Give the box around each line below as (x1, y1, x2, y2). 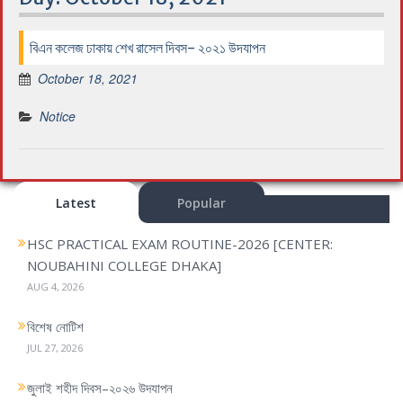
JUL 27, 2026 (27, 340, 83, 354)
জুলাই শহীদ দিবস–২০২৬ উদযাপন (27, 378, 173, 397)
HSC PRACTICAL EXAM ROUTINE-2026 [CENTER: (27, 234, 333, 253)
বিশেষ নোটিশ (27, 317, 84, 336)
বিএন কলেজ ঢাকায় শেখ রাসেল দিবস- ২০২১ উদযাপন (29, 38, 265, 57)
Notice (39, 106, 76, 125)
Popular (177, 193, 227, 211)
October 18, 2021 (37, 68, 138, 87)
